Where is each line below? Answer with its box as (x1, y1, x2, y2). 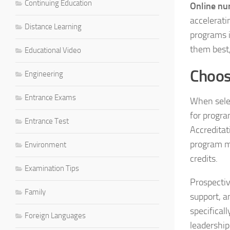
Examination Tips (25, 163, 79, 173)
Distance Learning (25, 22, 82, 31)
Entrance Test (25, 116, 69, 126)
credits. (190, 152, 218, 164)
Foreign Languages (25, 210, 86, 220)
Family (25, 187, 46, 197)
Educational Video (25, 45, 81, 55)
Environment (25, 140, 66, 149)
